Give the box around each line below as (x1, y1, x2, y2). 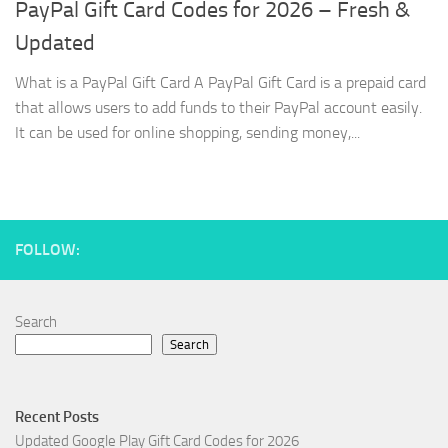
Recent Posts (15, 408, 99, 427)
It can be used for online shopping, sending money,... (15, 123, 360, 143)
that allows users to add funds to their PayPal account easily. (15, 98, 422, 118)
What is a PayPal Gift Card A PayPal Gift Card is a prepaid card (15, 73, 426, 93)
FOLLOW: (15, 240, 80, 260)
